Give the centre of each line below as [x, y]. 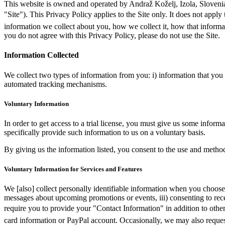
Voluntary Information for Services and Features [73, 169]
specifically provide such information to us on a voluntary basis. [105, 133]
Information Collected [41, 55]
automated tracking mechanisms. [55, 84]
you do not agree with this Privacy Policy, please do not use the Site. [112, 36]
